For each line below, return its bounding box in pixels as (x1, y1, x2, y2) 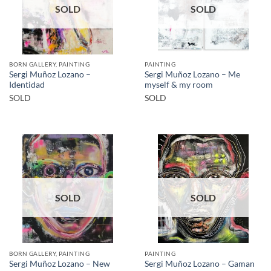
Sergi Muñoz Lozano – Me (145, 70, 240, 80)
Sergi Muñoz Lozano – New (9, 258, 110, 269)
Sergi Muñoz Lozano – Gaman (145, 259, 255, 269)
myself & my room (145, 80, 213, 90)
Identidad (9, 80, 45, 90)
